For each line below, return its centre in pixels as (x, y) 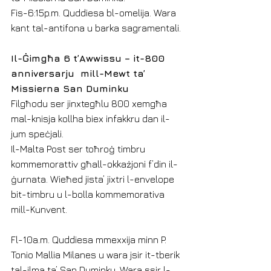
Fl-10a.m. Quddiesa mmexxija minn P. (90, 240)
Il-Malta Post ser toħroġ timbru (79, 149)
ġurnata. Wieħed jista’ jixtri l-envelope (94, 179)
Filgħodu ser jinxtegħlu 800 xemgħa (90, 103)
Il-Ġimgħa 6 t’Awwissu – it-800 (89, 58)
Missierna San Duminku (70, 88)
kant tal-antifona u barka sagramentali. (96, 28)
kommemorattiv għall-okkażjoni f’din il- (94, 164)
